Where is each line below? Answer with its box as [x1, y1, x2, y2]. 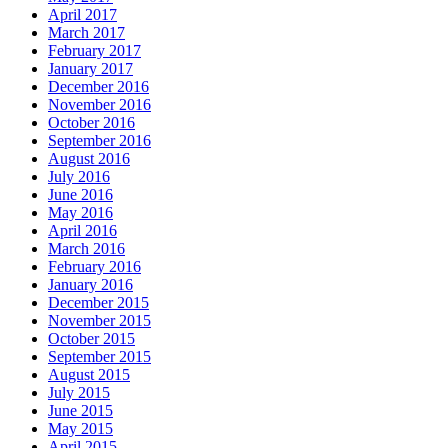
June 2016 [48, 186, 113, 204]
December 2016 [48, 78, 149, 96]
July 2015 [48, 384, 110, 402]
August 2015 [48, 366, 130, 384]
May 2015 [48, 420, 113, 438]
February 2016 [48, 258, 141, 276]
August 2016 [48, 150, 130, 168]
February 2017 [48, 42, 141, 60]
